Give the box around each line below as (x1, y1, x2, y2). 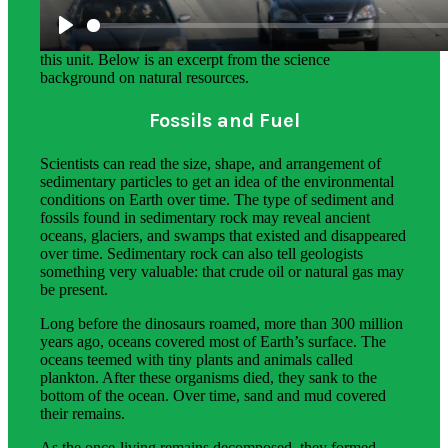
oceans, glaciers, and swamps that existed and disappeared (40, 226, 406, 244)
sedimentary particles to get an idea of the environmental (40, 172, 394, 190)
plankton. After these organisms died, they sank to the (40, 368, 377, 386)
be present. (40, 280, 108, 298)
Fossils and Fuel (148, 108, 300, 132)
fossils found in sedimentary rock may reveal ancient (40, 208, 370, 226)
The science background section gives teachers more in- (40, 14, 391, 32)
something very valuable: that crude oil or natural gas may (40, 262, 404, 280)
